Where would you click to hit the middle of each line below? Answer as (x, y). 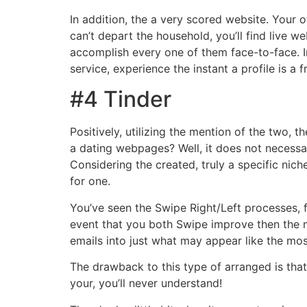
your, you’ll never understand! (146, 283)
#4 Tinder (121, 99)
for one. (90, 181)
